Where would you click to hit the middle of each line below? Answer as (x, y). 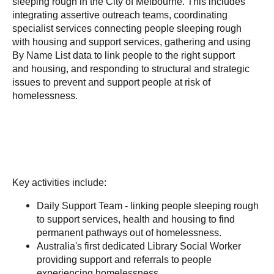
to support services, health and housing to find (136, 219)
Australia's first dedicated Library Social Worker (139, 246)
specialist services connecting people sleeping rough (127, 28)
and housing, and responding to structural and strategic (131, 69)
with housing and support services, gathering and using (131, 42)
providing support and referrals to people (124, 260)
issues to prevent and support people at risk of (111, 82)
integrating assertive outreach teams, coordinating (120, 15)
